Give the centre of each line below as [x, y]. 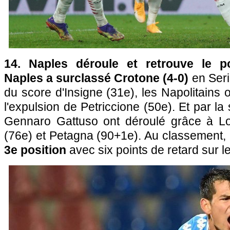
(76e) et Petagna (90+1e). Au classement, [115, 136]
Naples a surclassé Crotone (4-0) [97, 78]
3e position [35, 150]
